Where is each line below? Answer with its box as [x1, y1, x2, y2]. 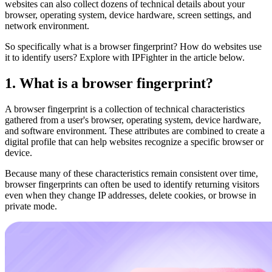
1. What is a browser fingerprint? [5, 75, 213, 91]
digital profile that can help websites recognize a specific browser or [5, 136, 263, 147]
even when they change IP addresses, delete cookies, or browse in [5, 189, 256, 200]
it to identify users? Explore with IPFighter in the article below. [5, 52, 245, 63]
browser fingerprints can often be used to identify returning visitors [5, 178, 259, 189]
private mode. [5, 200, 57, 211]
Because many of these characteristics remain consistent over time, [5, 168, 258, 178]
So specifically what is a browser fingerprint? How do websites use [5, 41, 262, 52]
